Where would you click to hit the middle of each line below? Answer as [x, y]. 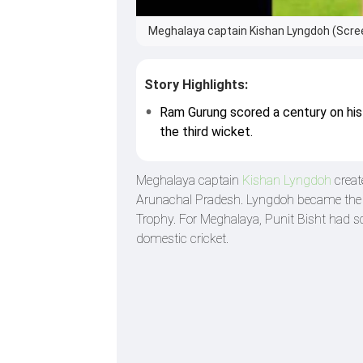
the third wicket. [207, 131]
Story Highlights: [196, 84]
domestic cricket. [182, 238]
